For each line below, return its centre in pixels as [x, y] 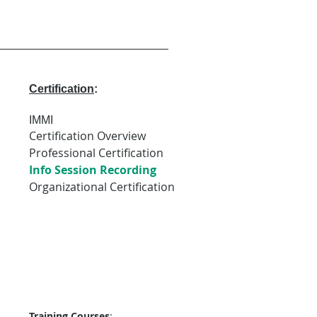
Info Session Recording [93, 170]
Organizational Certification [102, 187]
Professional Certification [98, 153]
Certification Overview [87, 136]
